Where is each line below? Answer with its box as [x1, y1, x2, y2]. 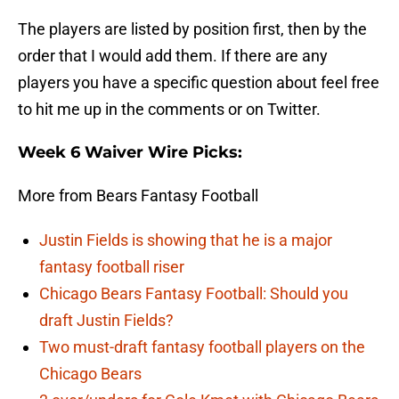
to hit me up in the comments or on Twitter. [18, 100, 321, 119]
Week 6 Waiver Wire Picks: [18, 142, 242, 163]
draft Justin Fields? [39, 311, 174, 330]
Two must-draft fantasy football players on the [39, 338, 365, 357]
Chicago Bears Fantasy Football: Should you [39, 284, 348, 304]
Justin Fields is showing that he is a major [39, 231, 332, 250]
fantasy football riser [39, 257, 184, 277]
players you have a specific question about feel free [18, 73, 379, 93]
